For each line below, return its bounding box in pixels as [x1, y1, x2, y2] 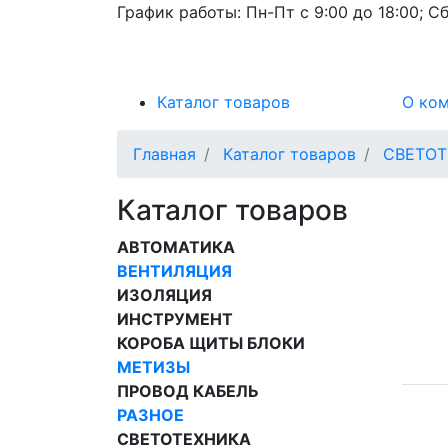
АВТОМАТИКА [117, 236, 235, 257]
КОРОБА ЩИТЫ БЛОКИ [117, 332, 305, 353]
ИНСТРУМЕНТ [117, 308, 233, 329]
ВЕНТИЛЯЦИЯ [117, 260, 232, 281]
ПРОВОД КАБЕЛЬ [117, 380, 259, 401]
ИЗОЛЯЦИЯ [117, 284, 212, 305]
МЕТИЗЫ [117, 356, 190, 377]
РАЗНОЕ [117, 404, 184, 425]
